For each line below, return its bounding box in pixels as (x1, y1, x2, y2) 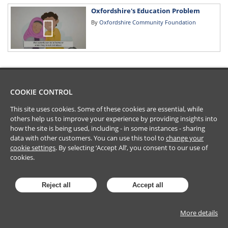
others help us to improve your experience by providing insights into (10, 114, 217, 123)
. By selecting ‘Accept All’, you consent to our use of (55, 143, 208, 152)
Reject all (41, 181, 71, 189)
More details (180, 208, 218, 217)
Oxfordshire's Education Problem (91, 6, 200, 15)
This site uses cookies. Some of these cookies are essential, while (10, 104, 203, 113)
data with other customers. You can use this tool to (10, 133, 166, 142)
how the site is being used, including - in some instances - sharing (10, 124, 205, 133)
